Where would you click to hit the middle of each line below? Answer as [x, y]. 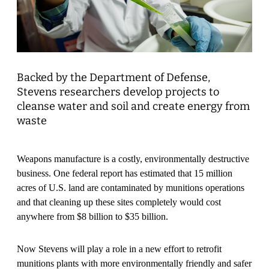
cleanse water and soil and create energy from [133, 106]
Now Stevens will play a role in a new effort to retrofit [119, 249]
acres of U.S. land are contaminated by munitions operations [131, 187]
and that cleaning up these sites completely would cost [119, 202]
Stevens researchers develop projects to [118, 92]
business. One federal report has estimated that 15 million [125, 173]
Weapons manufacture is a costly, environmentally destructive [133, 159]
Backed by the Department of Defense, [113, 77]
